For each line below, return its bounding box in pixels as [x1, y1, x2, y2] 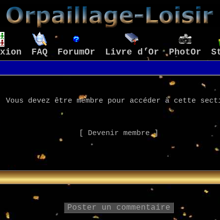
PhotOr [169, 47, 201, 57]
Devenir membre [87, 129, 150, 137]
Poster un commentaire [67, 203, 170, 212]
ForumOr [57, 47, 95, 57]
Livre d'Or [105, 47, 159, 57]
